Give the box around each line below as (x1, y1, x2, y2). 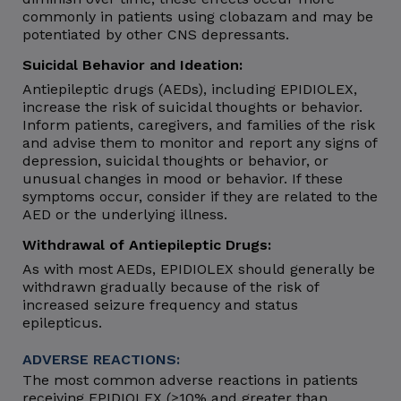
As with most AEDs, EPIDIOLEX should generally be (22, 260, 375, 277)
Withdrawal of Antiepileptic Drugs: (22, 235, 271, 253)
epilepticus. (22, 313, 102, 331)
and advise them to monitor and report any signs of (22, 133, 377, 151)
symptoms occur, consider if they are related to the (22, 187, 378, 205)
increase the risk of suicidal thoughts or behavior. (22, 98, 363, 115)
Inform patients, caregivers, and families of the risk (22, 115, 375, 133)
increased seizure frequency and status (22, 295, 298, 313)
